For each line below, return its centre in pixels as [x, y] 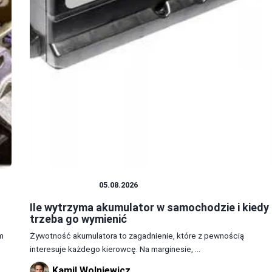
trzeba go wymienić [78, 219]
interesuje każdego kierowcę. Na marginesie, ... [115, 249]
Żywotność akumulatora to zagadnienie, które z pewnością [137, 235]
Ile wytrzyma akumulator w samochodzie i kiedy [149, 207]
